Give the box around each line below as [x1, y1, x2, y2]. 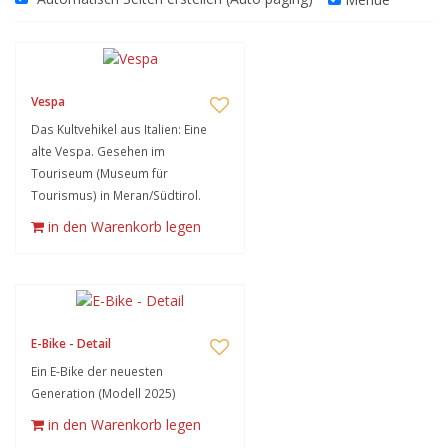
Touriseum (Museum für [31, 165, 168, 181]
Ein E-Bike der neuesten [31, 363, 163, 379]
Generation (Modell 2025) [31, 385, 176, 401]
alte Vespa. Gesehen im [31, 143, 165, 159]
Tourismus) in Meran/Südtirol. [31, 187, 201, 203]
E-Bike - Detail [31, 335, 111, 352]
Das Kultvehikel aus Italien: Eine [31, 121, 207, 137]
